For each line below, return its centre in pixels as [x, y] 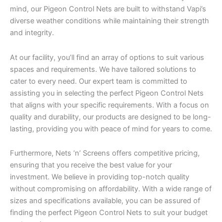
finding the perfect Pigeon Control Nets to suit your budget [109, 213]
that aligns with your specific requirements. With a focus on [110, 105]
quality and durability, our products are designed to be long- [111, 117]
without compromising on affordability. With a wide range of [111, 189]
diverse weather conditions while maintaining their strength [110, 21]
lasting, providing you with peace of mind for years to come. [111, 129]
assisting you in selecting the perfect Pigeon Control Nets [107, 93]
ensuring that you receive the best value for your [91, 165]
